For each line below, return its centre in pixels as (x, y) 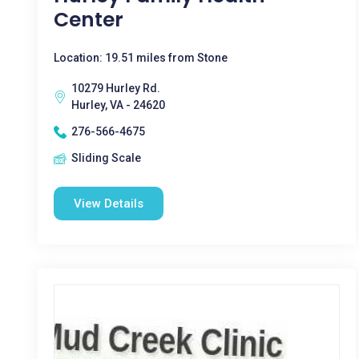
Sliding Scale (106, 158)
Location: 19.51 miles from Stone (141, 58)
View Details (109, 204)
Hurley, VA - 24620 (118, 105)
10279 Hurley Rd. (116, 88)
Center (89, 20)
